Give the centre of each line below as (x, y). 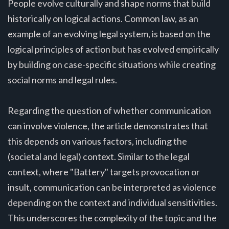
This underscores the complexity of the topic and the (112, 217)
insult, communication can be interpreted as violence (112, 187)
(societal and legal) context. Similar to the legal (99, 156)
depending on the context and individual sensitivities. (112, 202)
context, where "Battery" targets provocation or (104, 171)
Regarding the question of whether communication (109, 110)
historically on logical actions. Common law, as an (103, 18)
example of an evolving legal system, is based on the (109, 33)
